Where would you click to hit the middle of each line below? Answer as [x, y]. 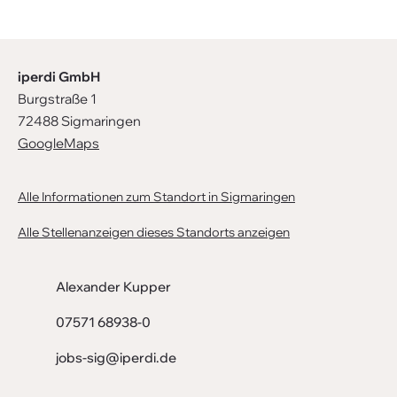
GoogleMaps [58, 143]
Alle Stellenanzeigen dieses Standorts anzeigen [154, 232]
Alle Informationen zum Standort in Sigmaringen [156, 196]
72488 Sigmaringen [79, 121]
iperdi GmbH [59, 77]
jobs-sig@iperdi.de [116, 358]
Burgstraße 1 [57, 99]
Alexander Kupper [113, 287]
